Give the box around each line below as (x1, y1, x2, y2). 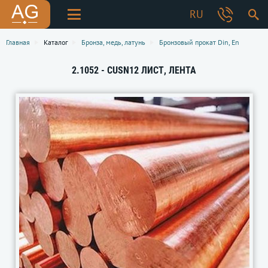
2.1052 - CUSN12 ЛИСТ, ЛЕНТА (72, 65, 196, 76)
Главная (6, 38, 30, 47)
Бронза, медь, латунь (81, 38, 145, 47)
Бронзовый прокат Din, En (159, 38, 239, 47)
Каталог (44, 38, 68, 47)
